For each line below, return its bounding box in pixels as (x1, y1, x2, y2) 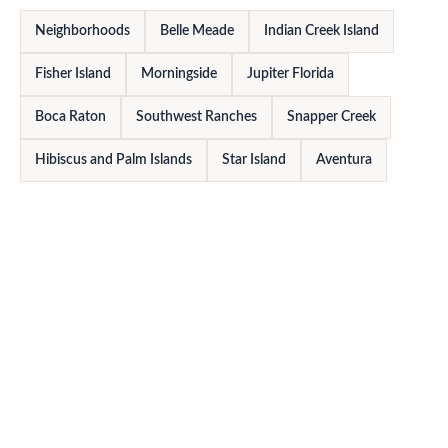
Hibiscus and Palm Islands (35, 153, 192, 168)
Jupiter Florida (247, 67, 334, 82)
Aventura (316, 153, 372, 168)
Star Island (222, 153, 286, 168)
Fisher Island (35, 67, 111, 82)
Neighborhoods (35, 24, 130, 39)
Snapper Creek (287, 110, 376, 125)
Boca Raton (35, 110, 106, 125)
